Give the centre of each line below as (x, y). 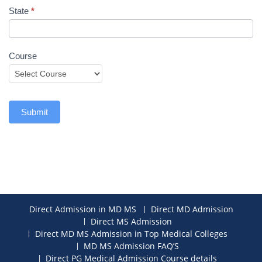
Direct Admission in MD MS (82, 209)
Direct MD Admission (192, 209)
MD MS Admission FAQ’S (131, 246)
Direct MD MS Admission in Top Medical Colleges (131, 234)
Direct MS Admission (131, 221)
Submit (35, 112)
